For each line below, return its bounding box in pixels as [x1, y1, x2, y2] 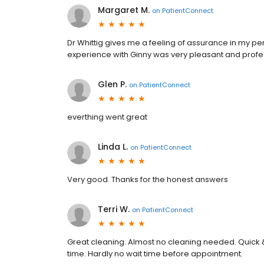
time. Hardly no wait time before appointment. [67, 248, 243, 260]
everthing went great [67, 111, 147, 123]
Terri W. [98, 203, 130, 216]
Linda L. [98, 141, 128, 153]
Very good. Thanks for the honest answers [67, 174, 228, 186]
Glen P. [98, 78, 127, 91]
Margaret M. [98, 4, 150, 16]
